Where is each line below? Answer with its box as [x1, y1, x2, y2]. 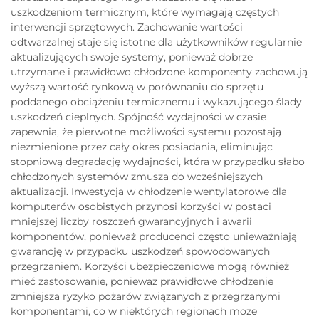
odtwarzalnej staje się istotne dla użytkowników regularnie [11, 35, 302, 48]
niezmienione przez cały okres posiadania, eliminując [11, 140, 273, 153]
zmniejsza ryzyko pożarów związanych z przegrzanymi [11, 289, 281, 303]
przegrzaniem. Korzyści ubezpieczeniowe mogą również [11, 259, 289, 273]
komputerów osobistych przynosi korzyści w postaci [11, 199, 271, 213]
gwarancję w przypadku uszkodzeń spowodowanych [11, 244, 270, 258]
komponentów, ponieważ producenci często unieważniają [11, 229, 297, 243]
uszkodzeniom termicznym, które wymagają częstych [11, 5, 279, 19]
